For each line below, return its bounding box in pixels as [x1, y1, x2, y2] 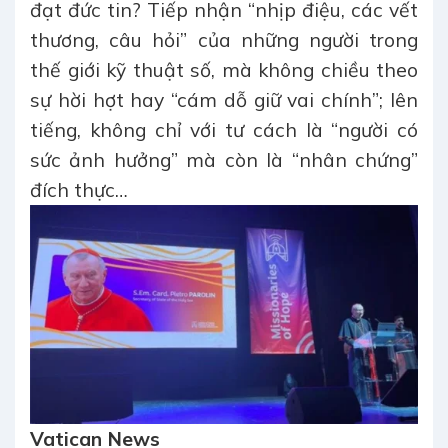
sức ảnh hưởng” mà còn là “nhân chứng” [30, 148, 418, 173]
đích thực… [30, 178, 128, 203]
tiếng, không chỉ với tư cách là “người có [30, 118, 418, 143]
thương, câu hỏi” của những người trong [30, 28, 418, 53]
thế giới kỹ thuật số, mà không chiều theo [30, 58, 418, 83]
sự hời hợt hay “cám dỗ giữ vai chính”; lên [30, 88, 418, 113]
